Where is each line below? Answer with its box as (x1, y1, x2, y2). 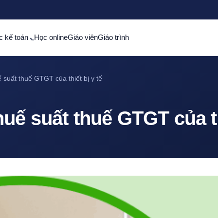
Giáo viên (68, 33, 98, 41)
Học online (34, 33, 68, 41)
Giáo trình (98, 33, 129, 41)
